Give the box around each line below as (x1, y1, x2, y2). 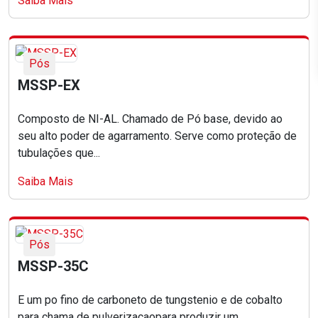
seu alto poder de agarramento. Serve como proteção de (18, 129, 297, 143)
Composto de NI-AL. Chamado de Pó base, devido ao (18, 112, 283, 126)
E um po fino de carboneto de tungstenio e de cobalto (18, 293, 283, 307)
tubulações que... (18, 146, 100, 160)
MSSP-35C (18, 258, 89, 275)
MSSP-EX (18, 77, 80, 94)
